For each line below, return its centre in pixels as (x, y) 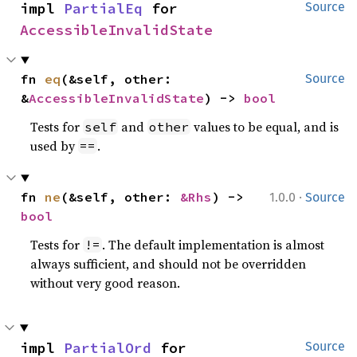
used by (55, 146)
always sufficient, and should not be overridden (169, 264)
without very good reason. (106, 283)
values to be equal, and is (265, 127)
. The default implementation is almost (214, 245)
